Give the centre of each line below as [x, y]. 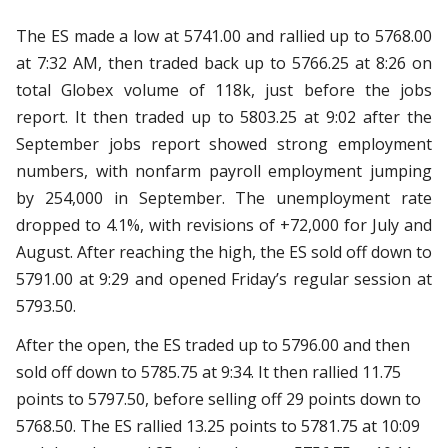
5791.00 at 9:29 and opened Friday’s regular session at [224, 279]
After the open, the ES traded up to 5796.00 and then [213, 345]
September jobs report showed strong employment [224, 144]
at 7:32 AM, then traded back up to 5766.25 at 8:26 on [224, 63]
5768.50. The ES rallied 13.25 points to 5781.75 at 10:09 [218, 426]
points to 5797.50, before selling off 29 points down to [218, 399]
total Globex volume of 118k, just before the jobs [224, 90]
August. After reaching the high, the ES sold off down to [224, 252]
